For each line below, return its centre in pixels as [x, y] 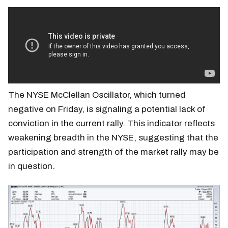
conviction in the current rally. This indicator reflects [111, 124]
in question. [32, 166]
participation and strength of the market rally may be [113, 152]
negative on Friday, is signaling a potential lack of [107, 109]
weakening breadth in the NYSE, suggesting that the [113, 138]
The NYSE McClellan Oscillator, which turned [97, 95]
